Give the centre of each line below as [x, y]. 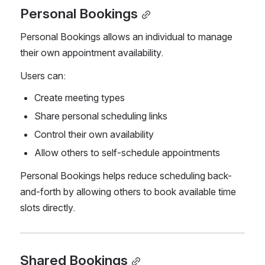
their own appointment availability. [92, 53]
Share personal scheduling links [101, 116]
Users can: [43, 76]
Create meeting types [80, 98]
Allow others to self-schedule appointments [127, 153]
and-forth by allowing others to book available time [128, 192]
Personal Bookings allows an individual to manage [126, 37]
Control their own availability [94, 135]
